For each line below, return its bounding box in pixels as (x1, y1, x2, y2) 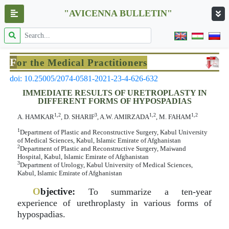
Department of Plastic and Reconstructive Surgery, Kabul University (20, 128, 208, 136)
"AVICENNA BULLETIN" (64, 8, 172, 18)
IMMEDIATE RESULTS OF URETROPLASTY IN (22, 88, 207, 97)
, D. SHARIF (61, 113, 95, 121)
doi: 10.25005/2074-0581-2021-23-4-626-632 (10, 74, 158, 83)
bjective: (40, 186, 75, 197)
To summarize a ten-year (75, 187, 212, 197)
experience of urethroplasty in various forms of (17, 198, 212, 208)
